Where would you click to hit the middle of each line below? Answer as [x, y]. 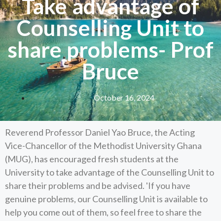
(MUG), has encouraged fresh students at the [92, 159]
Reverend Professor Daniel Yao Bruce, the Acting [100, 132]
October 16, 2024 [124, 97]
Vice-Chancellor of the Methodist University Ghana [103, 146]
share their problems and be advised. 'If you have [98, 185]
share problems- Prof [110, 49]
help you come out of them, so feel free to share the [103, 212]
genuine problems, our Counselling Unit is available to [106, 199]
